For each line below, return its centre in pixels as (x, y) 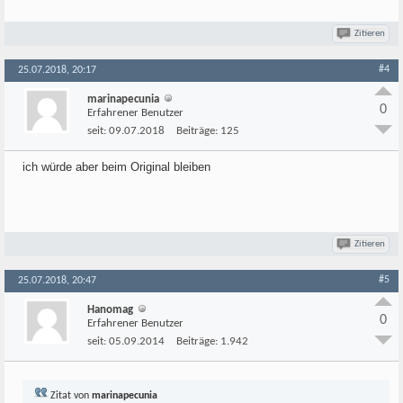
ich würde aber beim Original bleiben (116, 167)
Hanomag (110, 310)
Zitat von (70, 396)
